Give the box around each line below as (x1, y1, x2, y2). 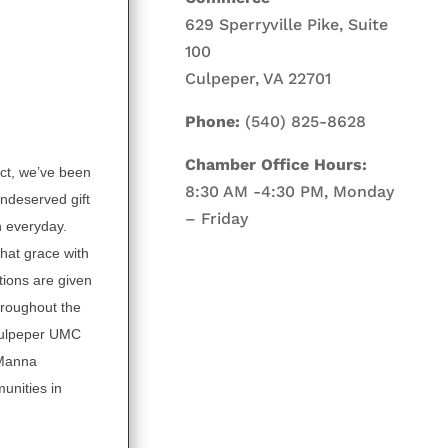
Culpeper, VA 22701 (185, 68, 332, 88)
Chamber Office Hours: (185, 154, 368, 174)
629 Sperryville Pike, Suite (185, 14, 389, 34)
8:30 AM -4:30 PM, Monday (185, 181, 395, 201)
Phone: (185, 111, 241, 131)
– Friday (185, 208, 249, 228)
